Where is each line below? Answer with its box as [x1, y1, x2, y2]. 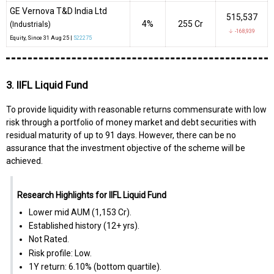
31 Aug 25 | [42, 35, 73, 42]
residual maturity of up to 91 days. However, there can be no [6, 130, 236, 140]
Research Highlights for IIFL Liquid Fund [17, 190, 166, 200]
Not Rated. [28, 234, 69, 245]
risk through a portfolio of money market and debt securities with [6, 117, 256, 127]
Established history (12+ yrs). [28, 221, 139, 231]
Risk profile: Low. [28, 248, 92, 258]
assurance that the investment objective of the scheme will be [6, 143, 245, 153]
